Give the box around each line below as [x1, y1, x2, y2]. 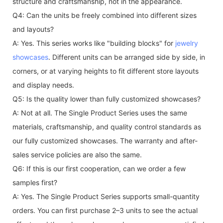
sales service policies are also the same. [12, 150, 142, 159]
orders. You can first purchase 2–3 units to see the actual [12, 206, 198, 215]
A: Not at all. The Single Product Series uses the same [12, 108, 187, 117]
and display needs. [12, 80, 74, 89]
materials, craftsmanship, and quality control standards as [12, 122, 201, 131]
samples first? [12, 178, 57, 187]
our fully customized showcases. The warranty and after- [12, 136, 198, 145]
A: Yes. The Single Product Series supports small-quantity [12, 192, 200, 201]
